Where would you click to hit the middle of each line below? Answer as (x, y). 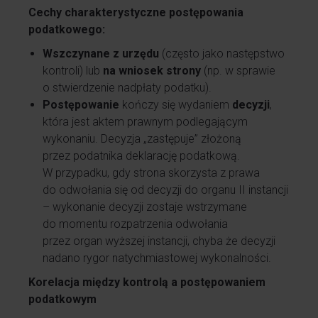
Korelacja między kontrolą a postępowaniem (147, 282)
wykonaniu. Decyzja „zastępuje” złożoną (142, 139)
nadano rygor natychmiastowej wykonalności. (157, 258)
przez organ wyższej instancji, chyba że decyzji (159, 241)
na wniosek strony (152, 71)
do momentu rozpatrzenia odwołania (135, 224)
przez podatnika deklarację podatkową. (141, 156)
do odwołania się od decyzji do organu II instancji (165, 190)
